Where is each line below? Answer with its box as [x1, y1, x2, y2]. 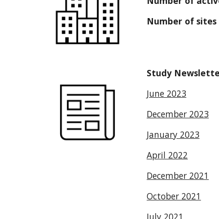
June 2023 [147, 88, 187, 99]
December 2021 [147, 170, 209, 181]
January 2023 [147, 129, 200, 140]
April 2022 [147, 149, 188, 161]
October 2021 [147, 190, 201, 202]
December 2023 [147, 108, 209, 120]
